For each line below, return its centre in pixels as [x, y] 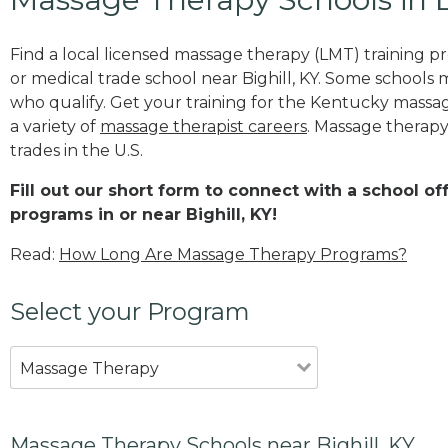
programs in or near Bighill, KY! [143, 214]
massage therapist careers [203, 126]
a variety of [55, 126]
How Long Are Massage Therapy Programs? [233, 254]
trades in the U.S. [76, 150]
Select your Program [130, 311]
